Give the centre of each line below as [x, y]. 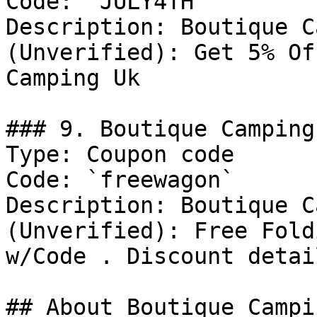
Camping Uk [73, 78]
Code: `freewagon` [120, 180]
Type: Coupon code [120, 154]
